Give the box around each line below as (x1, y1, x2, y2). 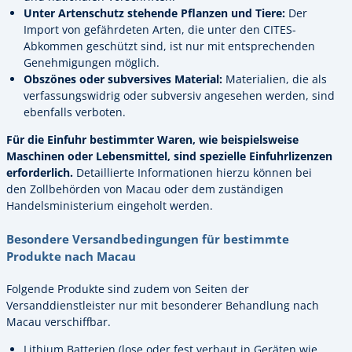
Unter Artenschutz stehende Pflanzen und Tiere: (24, 5, 285, 21)
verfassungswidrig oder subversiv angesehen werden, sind (24, 88, 335, 104)
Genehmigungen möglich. (24, 55, 159, 71)
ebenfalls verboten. (24, 104, 126, 120)
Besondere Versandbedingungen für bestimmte (6, 230, 289, 247)
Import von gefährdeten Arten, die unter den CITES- (24, 22, 296, 38)
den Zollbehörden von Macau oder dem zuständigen (6, 181, 284, 197)
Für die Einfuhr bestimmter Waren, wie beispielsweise (6, 132, 299, 148)
